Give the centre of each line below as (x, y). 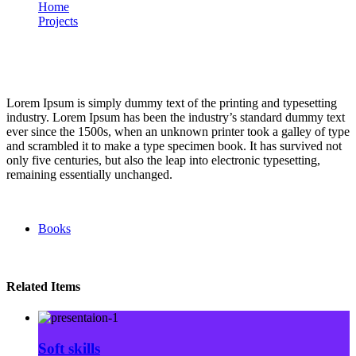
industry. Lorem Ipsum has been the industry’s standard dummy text (176, 117)
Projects (58, 21)
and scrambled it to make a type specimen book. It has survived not (174, 145)
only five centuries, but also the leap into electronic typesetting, (163, 160)
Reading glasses (78, 35)
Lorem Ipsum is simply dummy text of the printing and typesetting (172, 103)
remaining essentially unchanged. (89, 174)
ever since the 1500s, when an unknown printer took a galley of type (178, 131)
